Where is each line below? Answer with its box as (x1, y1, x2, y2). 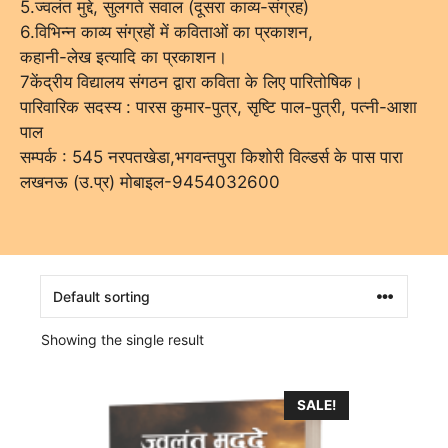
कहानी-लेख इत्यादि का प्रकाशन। (20, 46, 227, 67)
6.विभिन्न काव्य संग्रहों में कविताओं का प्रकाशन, (20, 21, 313, 42)
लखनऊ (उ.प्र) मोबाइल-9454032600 (20, 171, 280, 192)
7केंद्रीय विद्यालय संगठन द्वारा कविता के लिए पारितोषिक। (20, 71, 363, 92)
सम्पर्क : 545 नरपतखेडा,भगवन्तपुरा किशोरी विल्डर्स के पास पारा (20, 146, 403, 167)
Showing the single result (41, 330, 204, 348)
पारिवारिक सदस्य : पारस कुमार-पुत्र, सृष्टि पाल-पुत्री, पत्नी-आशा (20, 96, 417, 117)
